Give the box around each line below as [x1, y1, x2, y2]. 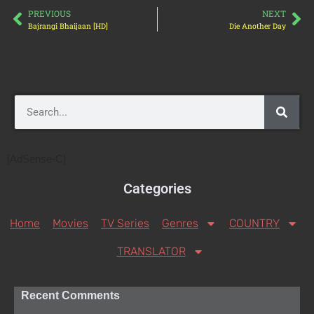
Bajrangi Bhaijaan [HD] [28, 20, 108, 31]
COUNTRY [229, 216, 280, 230]
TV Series [101, 216, 149, 230]
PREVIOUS [28, 7, 71, 19]
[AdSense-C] [7, 152, 66, 165]
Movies [53, 216, 88, 230]
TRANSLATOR [116, 244, 186, 258]
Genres [162, 216, 198, 230]
